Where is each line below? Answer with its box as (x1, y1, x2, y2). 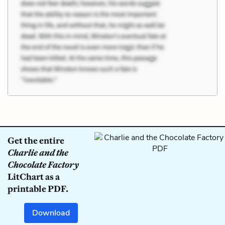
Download (32, 207, 70, 218)
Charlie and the (8, 147, 68, 158)
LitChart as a (8, 171, 60, 182)
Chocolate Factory (8, 159, 79, 170)
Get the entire (8, 135, 64, 146)
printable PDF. (8, 183, 68, 194)
